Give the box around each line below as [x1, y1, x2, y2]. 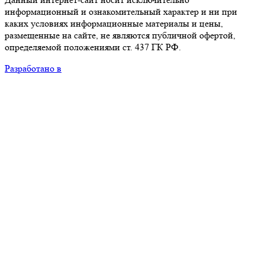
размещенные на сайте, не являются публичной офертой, [5, 29, 235, 41]
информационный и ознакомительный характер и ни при [5, 5, 237, 17]
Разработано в [5, 62, 62, 74]
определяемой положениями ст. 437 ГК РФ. [5, 41, 181, 53]
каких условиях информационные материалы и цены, [5, 17, 223, 29]
